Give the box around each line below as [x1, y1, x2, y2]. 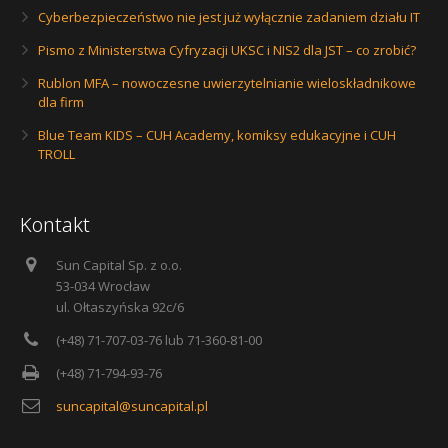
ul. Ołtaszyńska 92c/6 [56, 298, 184, 317]
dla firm [38, 93, 84, 112]
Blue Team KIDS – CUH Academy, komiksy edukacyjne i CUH [38, 126, 396, 145]
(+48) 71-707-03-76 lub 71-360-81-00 [56, 331, 262, 350]
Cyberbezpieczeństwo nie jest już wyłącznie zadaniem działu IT [38, 8, 420, 27]
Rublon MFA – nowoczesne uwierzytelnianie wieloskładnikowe [38, 74, 416, 93]
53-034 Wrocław [56, 277, 150, 296]
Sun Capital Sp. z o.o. [56, 256, 182, 275]
